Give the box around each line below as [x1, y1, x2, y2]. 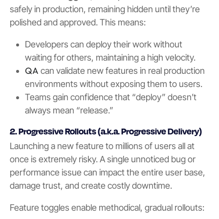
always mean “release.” [24, 105, 113, 115]
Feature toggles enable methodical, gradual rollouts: [10, 202, 204, 213]
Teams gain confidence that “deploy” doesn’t [24, 91, 197, 102]
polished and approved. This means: [10, 17, 146, 27]
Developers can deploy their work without [24, 39, 182, 49]
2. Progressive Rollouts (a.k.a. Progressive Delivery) [10, 125, 202, 136]
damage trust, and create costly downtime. [10, 180, 172, 191]
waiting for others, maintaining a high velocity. [24, 52, 196, 63]
